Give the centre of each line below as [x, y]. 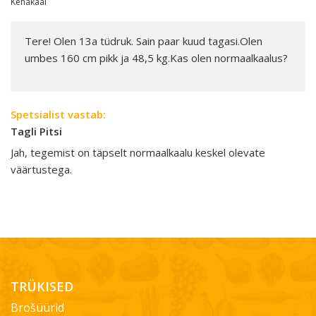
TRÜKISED [42, 286]
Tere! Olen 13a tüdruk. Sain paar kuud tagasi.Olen [144, 41]
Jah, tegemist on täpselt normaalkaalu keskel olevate [138, 152]
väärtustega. [41, 169]
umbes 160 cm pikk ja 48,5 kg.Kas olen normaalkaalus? [156, 58]
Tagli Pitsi [36, 131]
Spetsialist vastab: [58, 114]
